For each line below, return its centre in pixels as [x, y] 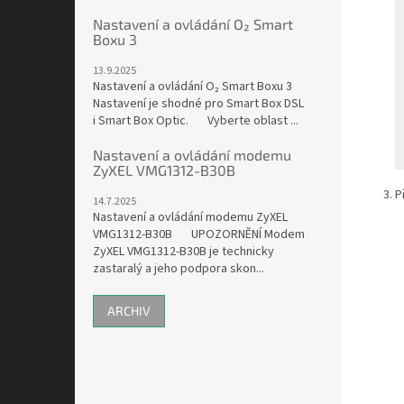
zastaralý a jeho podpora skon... [179, 269]
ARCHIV [129, 311]
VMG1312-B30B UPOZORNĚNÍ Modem [199, 235]
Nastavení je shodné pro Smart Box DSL [198, 104]
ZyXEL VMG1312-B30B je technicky [184, 252]
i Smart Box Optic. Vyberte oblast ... [196, 121]
